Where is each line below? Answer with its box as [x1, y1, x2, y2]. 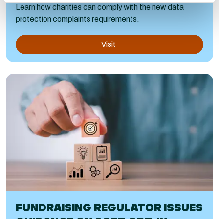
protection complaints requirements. [16, 15, 139, 23]
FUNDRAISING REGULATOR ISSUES [16, 200, 203, 214]
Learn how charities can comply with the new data [16, 3, 184, 11]
